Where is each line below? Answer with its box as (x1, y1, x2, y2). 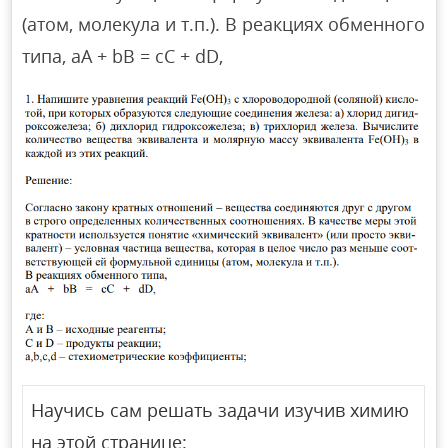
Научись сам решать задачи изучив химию (31, 398, 410, 423)
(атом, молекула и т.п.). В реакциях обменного (22, 12, 426, 37)
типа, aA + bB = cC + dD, (22, 44, 224, 69)
